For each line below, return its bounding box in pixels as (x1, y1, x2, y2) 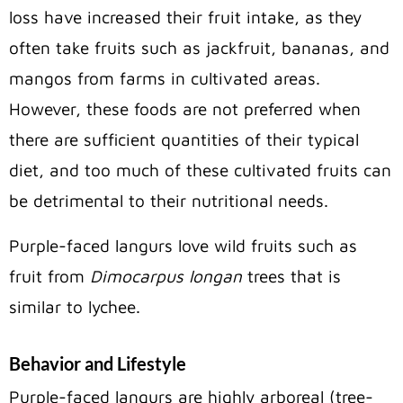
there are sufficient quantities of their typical (9, 130, 359, 150)
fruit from (9, 266, 90, 287)
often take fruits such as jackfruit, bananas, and (9, 38, 390, 58)
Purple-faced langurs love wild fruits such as (9, 236, 357, 256)
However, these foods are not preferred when (9, 99, 361, 120)
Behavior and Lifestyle (9, 353, 186, 375)
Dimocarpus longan (90, 266, 242, 287)
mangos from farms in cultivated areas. (9, 68, 320, 89)
